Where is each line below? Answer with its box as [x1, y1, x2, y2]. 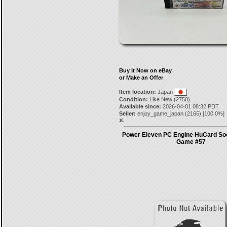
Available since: [119, 103, 161, 109]
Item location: [119, 89, 156, 95]
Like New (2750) [147, 96, 190, 102]
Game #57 [176, 138, 206, 145]
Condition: [119, 96, 148, 102]
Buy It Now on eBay [119, 67, 172, 73]
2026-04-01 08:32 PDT [161, 103, 219, 109]
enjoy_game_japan [137, 110, 183, 117]
